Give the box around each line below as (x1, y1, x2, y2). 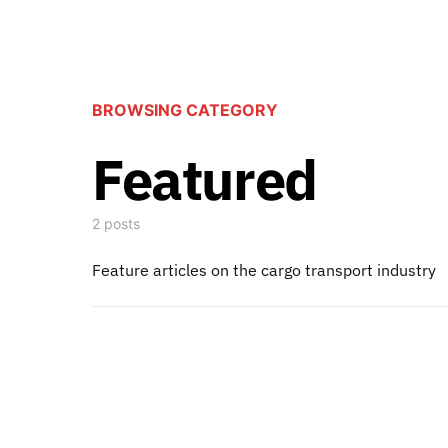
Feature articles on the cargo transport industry (92, 260, 436, 280)
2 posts (92, 215, 140, 232)
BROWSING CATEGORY (92, 100, 278, 120)
